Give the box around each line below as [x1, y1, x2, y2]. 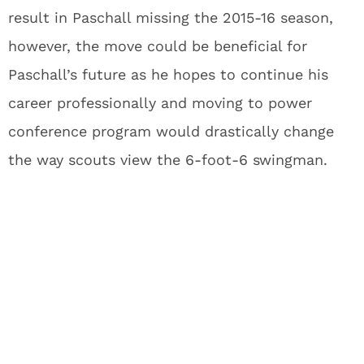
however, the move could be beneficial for [8, 37, 307, 54]
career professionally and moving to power [8, 94, 312, 111]
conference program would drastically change [8, 123, 334, 140]
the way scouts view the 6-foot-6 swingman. [8, 151, 327, 168]
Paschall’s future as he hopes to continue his [8, 66, 328, 83]
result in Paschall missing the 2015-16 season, [8, 9, 333, 26]
